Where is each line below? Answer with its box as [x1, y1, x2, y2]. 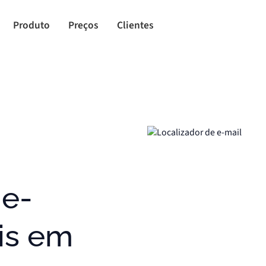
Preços [68, 17, 99, 33]
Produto [12, 17, 50, 33]
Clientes [116, 17, 153, 33]
